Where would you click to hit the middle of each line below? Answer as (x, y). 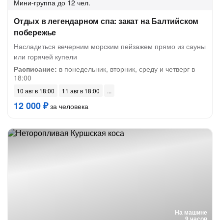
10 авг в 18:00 (36, 91)
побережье (35, 32)
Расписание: (35, 69)
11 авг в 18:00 (81, 91)
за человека (68, 106)
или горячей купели (45, 56)
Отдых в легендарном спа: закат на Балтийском (106, 21)
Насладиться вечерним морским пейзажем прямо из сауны (110, 46)
